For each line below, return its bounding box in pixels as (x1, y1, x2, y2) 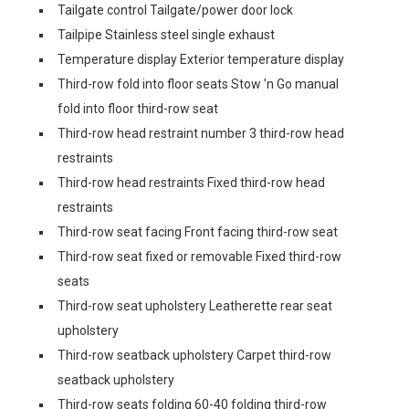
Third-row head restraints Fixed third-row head (58, 175, 325, 190)
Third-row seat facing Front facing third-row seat (58, 225, 338, 239)
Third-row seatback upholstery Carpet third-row (58, 348, 331, 362)
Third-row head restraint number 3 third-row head (58, 126, 344, 141)
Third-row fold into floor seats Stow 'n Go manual (58, 77, 339, 91)
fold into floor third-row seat (58, 101, 218, 116)
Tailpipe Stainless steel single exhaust (58, 27, 275, 42)
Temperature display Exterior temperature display (58, 52, 344, 67)
